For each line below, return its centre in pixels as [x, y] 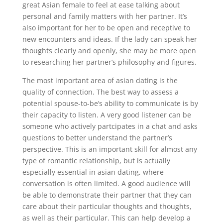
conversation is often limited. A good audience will [106, 183]
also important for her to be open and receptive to [106, 28]
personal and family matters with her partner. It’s [105, 16]
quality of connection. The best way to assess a [100, 92]
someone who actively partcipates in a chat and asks [110, 126]
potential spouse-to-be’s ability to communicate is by [110, 103]
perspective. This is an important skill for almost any [110, 149]
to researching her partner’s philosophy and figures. [109, 62]
